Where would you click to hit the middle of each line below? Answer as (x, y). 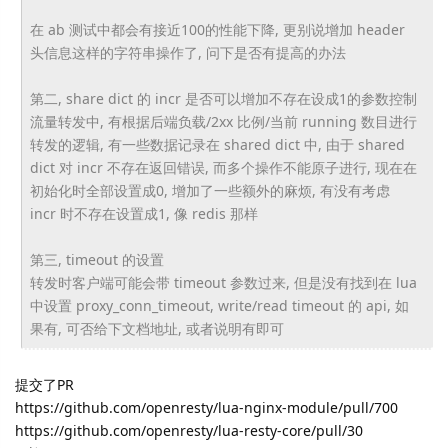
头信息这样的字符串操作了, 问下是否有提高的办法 (187, 52)
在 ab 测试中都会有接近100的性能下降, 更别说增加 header (217, 29)
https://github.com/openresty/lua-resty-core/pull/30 (189, 430)
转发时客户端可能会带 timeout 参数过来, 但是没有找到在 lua (223, 282)
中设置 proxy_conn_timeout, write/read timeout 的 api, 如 (219, 305)
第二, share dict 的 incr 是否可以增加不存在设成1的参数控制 (223, 98)
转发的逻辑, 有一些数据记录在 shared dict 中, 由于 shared (217, 144)
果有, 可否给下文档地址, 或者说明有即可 (158, 328)
